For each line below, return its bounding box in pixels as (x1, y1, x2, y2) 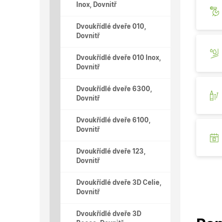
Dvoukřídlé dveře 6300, (76, 86, 152, 93)
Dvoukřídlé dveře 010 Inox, (76, 55, 161, 62)
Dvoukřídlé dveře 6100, (76, 117, 151, 124)
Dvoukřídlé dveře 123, (76, 149, 146, 156)
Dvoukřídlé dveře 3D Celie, (76, 180, 162, 187)
